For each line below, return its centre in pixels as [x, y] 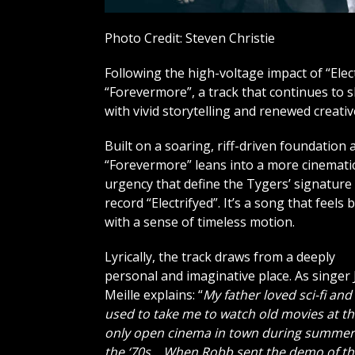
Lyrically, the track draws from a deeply [220, 257]
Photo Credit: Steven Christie [190, 38]
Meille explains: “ [154, 295]
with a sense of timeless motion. [200, 222]
